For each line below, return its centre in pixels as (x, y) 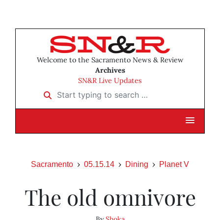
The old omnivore (110, 197)
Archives (110, 70)
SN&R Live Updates (110, 81)
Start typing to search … (83, 92)
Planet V (174, 165)
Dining (137, 165)
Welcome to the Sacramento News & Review (110, 60)
